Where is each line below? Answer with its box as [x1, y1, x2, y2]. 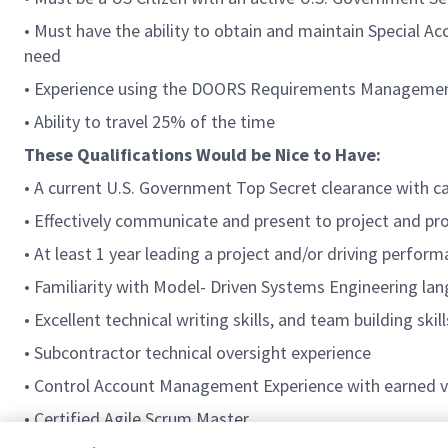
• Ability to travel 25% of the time [24, 110, 275, 133]
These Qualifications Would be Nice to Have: [24, 143, 381, 166]
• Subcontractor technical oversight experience [24, 341, 371, 364]
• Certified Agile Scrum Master [24, 407, 249, 430]
